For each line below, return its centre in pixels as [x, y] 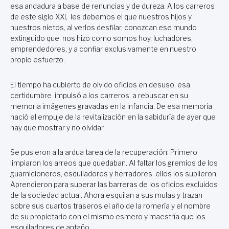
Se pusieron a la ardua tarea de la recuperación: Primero [104, 153]
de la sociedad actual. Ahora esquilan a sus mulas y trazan [106, 196]
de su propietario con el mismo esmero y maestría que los [108, 217]
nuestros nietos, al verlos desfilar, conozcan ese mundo [104, 28]
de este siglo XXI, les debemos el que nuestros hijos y [101, 17]
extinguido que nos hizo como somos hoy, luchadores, [101, 39]
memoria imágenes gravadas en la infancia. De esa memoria [111, 106]
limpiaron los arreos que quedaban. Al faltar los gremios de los [114, 163]
